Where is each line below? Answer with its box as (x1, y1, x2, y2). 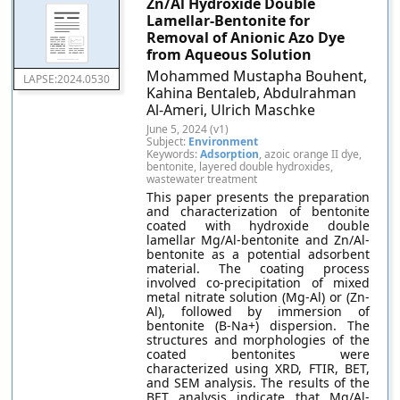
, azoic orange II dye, (259, 146, 362, 162)
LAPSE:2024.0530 (23, 71, 111, 87)
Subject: (146, 134, 189, 149)
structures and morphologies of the (146, 331, 370, 348)
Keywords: (146, 146, 201, 162)
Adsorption (200, 146, 260, 162)
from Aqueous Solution (146, 45, 312, 64)
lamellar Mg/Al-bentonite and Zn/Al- (146, 231, 370, 248)
